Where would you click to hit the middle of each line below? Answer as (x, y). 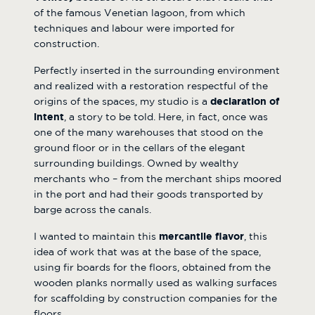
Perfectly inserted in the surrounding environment (157, 71)
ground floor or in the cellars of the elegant (140, 148)
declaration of (243, 102)
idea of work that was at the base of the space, (147, 252)
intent (49, 117)
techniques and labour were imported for (134, 28)
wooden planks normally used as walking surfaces (155, 283)
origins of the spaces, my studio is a (121, 102)
